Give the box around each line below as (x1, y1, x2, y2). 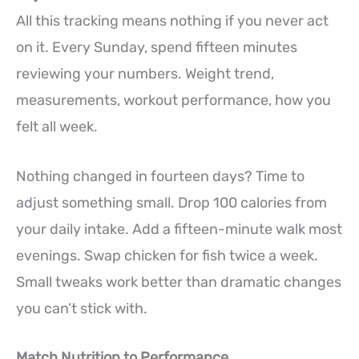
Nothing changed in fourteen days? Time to (16, 167, 305, 185)
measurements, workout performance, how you (16, 91, 331, 109)
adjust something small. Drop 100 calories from (16, 193, 327, 212)
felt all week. (16, 117, 98, 135)
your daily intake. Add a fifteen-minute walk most (16, 220, 342, 238)
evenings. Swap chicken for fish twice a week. (16, 246, 318, 264)
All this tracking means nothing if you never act (16, 11, 329, 30)
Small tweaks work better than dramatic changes (16, 272, 341, 291)
